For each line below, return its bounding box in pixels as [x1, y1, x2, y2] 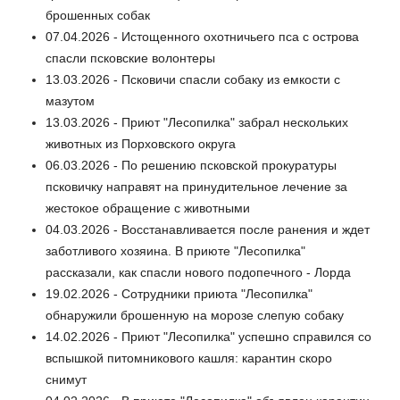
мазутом [46, 94, 95, 109]
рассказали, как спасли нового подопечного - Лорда [46, 265, 351, 280]
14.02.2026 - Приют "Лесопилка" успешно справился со [46, 329, 371, 345]
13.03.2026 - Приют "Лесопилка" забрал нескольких [46, 115, 348, 130]
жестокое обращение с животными [46, 201, 250, 216]
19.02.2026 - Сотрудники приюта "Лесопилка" [46, 287, 312, 302]
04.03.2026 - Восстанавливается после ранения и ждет [46, 222, 370, 237]
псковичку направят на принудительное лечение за [46, 179, 347, 195]
